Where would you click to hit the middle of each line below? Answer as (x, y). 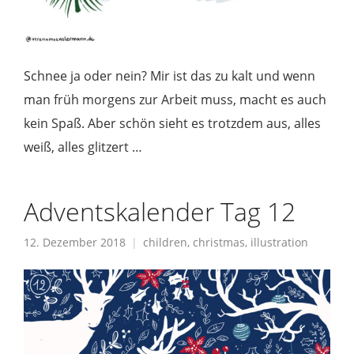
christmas (219, 242)
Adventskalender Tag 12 (160, 211)
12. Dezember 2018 (75, 242)
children (165, 242)
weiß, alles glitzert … (83, 147)
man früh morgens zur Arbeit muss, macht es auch (175, 100)
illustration (279, 242)
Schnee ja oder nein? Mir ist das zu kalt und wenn (169, 76)
